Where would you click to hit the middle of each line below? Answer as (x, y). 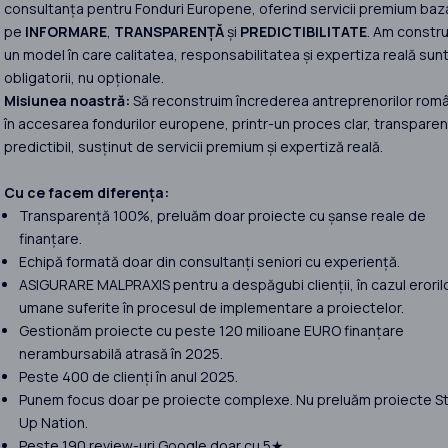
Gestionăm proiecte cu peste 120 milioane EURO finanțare (211, 331)
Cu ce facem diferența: (86, 193)
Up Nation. (53, 423)
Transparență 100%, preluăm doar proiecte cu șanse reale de (222, 216)
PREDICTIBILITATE (303, 32)
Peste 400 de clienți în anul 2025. (128, 377)
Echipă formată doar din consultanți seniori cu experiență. (209, 262)
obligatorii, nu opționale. (84, 78)
